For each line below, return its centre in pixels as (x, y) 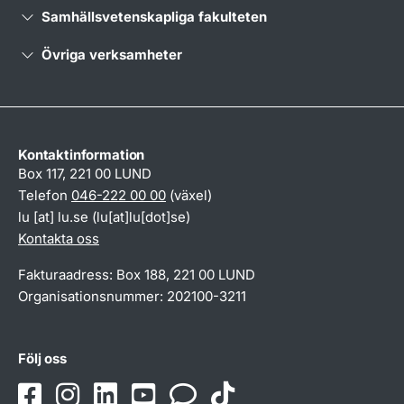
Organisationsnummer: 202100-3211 (132, 296)
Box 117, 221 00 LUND (85, 173)
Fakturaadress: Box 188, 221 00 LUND (137, 274)
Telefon (45, 195)
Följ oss (42, 358)
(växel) (189, 195)
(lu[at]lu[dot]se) (139, 216)
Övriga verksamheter (111, 54)
